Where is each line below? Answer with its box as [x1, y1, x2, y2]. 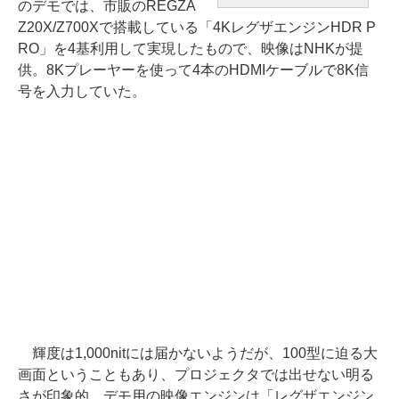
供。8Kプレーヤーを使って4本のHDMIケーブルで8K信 [18, 61, 369, 77]
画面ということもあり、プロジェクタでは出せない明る [18, 366, 374, 382]
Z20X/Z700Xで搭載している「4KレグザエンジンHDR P [18, 19, 376, 35]
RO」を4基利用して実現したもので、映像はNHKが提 [18, 40, 363, 56]
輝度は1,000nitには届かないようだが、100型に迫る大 [18, 345, 378, 361]
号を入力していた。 [18, 83, 146, 99]
